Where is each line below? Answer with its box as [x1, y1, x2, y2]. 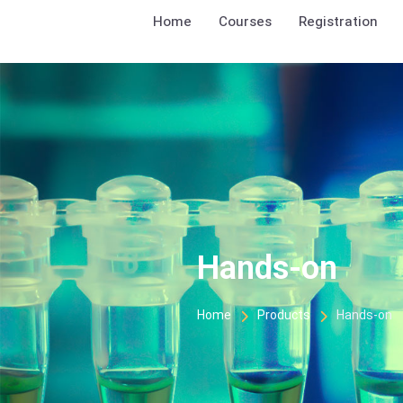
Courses [219, 13, 272, 31]
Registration [299, 13, 378, 31]
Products [256, 308, 310, 325]
